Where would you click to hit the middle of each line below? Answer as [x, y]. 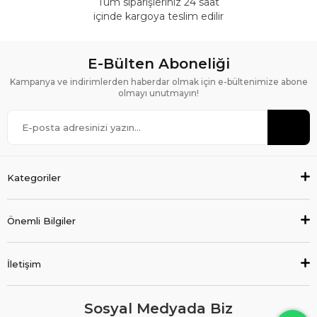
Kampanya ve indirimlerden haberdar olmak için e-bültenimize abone [158, 82]
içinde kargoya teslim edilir [158, 17]
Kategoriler [34, 178]
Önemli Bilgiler [41, 221]
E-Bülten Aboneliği [158, 64]
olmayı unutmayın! [158, 93]
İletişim [24, 264]
